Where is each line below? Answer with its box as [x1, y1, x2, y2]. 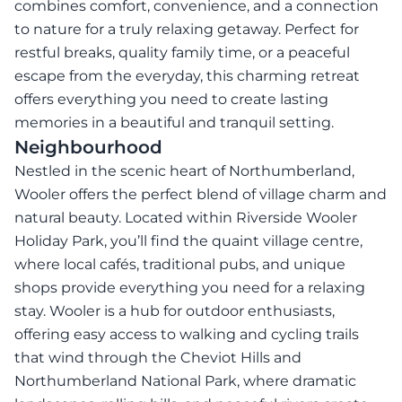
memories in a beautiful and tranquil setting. [14, 113, 334, 131]
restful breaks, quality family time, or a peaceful [14, 43, 350, 61]
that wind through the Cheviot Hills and [14, 348, 301, 366]
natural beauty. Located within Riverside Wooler [14, 208, 357, 226]
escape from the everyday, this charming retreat [14, 66, 360, 84]
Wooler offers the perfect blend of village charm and [14, 185, 387, 203]
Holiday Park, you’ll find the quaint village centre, [14, 232, 363, 249]
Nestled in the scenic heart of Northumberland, [14, 162, 354, 179]
